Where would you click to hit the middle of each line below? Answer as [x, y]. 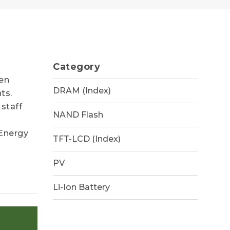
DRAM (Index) [82, 91]
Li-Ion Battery [81, 187]
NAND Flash [78, 115]
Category [76, 67]
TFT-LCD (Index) [87, 139]
